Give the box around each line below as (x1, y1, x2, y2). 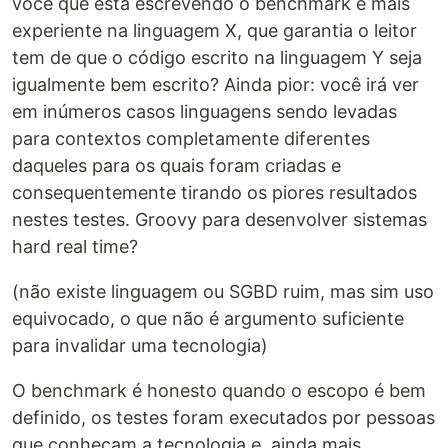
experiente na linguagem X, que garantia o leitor (12, 19, 417, 41)
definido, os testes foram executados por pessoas (12, 406, 435, 428)
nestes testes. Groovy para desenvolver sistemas (12, 208, 427, 230)
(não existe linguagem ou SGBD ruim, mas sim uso (12, 280, 434, 302)
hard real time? (12, 235, 138, 257)
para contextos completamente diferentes (12, 127, 370, 149)
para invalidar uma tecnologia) (12, 334, 268, 356)
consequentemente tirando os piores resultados (12, 181, 417, 203)
